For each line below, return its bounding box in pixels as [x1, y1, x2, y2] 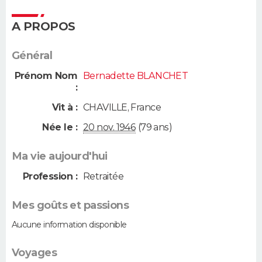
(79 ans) [136, 122, 173, 133]
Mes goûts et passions [12, 199, 129, 212]
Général [12, 49, 53, 63]
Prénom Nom [14, 70, 77, 82]
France [130, 101, 161, 113]
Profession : [22, 171, 77, 182]
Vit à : [51, 101, 77, 113]
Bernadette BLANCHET [83, 70, 188, 82]
